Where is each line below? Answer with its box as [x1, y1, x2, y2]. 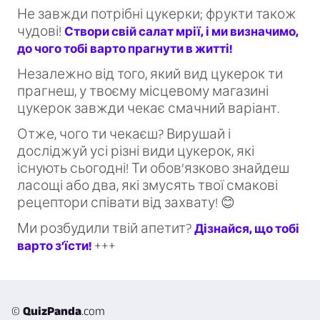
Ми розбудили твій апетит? [17, 221, 194, 236]
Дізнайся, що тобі [194, 222, 299, 236]
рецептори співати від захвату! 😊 [17, 195, 235, 211]
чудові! [17, 24, 64, 39]
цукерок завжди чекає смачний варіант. [17, 101, 279, 116]
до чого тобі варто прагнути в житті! [17, 42, 232, 56]
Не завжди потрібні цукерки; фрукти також [17, 6, 296, 22]
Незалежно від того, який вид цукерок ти [17, 66, 283, 82]
